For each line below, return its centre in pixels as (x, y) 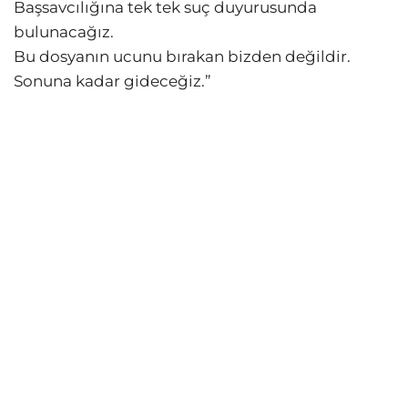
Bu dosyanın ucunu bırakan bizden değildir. (182, 57)
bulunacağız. (64, 32)
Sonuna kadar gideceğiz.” (112, 82)
